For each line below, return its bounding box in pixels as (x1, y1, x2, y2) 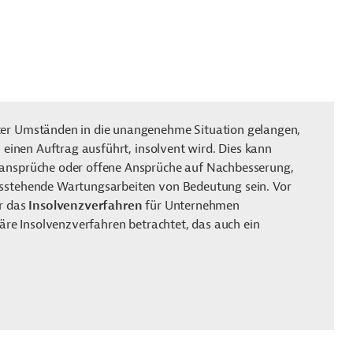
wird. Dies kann (184, 141, 273, 157)
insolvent (135, 141, 185, 157)
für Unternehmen (142, 198, 240, 214)
